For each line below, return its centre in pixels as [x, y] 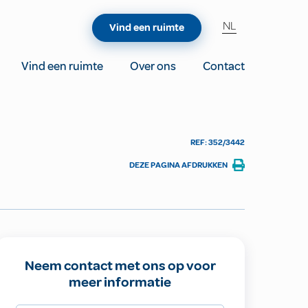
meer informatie [120, 282]
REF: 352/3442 [217, 143]
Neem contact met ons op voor [120, 266]
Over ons [153, 66]
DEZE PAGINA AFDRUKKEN [178, 165]
